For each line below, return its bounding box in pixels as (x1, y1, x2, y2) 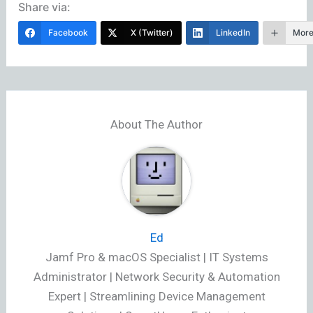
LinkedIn (216, 27, 251, 38)
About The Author (110, 117, 203, 132)
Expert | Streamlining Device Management (48, 289, 265, 304)
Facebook (48, 27, 89, 38)
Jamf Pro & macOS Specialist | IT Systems (45, 250, 268, 265)
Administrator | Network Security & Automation (33, 270, 280, 284)
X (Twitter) (131, 27, 174, 38)
